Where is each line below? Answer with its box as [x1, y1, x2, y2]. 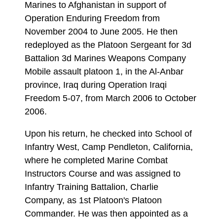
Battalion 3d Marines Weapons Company [25, 53, 186, 64]
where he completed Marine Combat [25, 155, 168, 165]
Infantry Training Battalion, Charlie [25, 182, 158, 192]
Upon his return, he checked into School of [25, 128, 192, 139]
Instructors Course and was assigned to [25, 168, 181, 179]
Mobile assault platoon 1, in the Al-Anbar [25, 67, 184, 77]
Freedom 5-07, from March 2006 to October [25, 93, 196, 104]
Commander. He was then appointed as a [25, 208, 188, 219]
